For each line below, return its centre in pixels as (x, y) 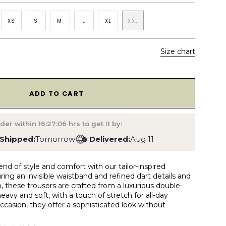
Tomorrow (55, 139)
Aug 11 (142, 139)
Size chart (178, 52)
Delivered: (110, 139)
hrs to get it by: (95, 124)
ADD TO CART (56, 93)
